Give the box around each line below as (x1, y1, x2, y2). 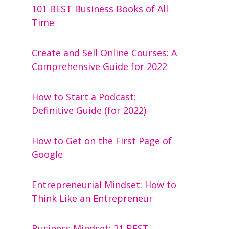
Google (32, 148, 63, 161)
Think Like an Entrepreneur (32, 192, 153, 205)
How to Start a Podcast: (32, 90, 136, 103)
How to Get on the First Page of (32, 134, 172, 147)
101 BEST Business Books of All (32, 3, 169, 15)
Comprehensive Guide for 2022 (32, 60, 168, 73)
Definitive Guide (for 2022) (32, 104, 147, 117)
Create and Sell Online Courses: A (32, 47, 177, 59)
